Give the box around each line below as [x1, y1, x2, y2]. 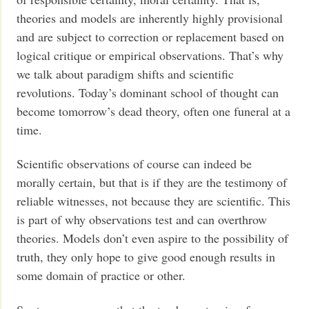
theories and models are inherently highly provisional [17, 9, 283, 26]
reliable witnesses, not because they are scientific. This [17, 192, 291, 210]
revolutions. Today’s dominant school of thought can [17, 83, 279, 101]
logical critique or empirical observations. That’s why [17, 46, 284, 63]
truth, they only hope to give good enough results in [17, 248, 276, 266]
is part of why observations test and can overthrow [17, 211, 268, 228]
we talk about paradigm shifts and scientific [17, 65, 235, 82]
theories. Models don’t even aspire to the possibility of [17, 230, 289, 247]
